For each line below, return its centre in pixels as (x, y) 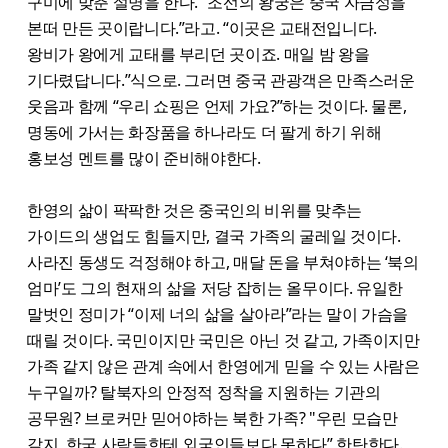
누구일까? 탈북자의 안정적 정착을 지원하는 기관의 (204, 392)
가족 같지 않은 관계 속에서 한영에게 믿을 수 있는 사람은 (223, 366)
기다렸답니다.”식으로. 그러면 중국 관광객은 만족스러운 (221, 80)
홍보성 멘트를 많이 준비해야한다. (146, 158)
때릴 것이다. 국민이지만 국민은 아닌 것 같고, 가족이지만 (223, 340)
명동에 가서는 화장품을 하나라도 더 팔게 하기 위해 (204, 132)
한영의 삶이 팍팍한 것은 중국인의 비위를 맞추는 (194, 210)
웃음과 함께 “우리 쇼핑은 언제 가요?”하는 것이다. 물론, (217, 106)
